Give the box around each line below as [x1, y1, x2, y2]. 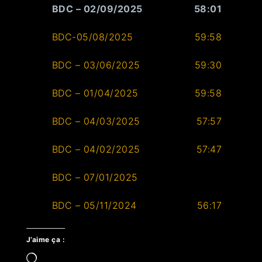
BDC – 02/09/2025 [51, 3, 143, 15]
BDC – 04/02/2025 [51, 143, 140, 156]
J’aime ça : [26, 235, 65, 244]
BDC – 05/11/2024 [51, 199, 137, 212]
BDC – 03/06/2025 [51, 59, 140, 71]
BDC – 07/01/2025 [51, 171, 138, 184]
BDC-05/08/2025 [51, 31, 133, 43]
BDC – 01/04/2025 [51, 87, 139, 99]
